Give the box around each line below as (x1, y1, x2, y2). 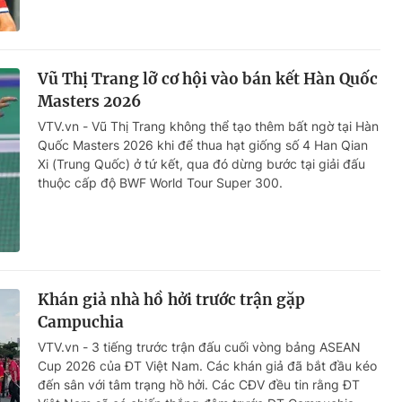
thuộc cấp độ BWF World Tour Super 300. (38, 175, 283, 191)
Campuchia (38, 312, 125, 333)
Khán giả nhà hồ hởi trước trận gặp (38, 290, 306, 310)
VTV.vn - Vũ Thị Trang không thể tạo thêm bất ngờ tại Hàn (38, 118, 379, 135)
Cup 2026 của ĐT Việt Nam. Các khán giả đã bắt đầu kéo (38, 358, 377, 374)
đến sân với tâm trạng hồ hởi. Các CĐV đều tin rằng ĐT (38, 377, 360, 393)
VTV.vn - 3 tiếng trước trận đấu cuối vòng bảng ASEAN (38, 339, 361, 355)
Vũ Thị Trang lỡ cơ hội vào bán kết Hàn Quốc (38, 69, 379, 90)
